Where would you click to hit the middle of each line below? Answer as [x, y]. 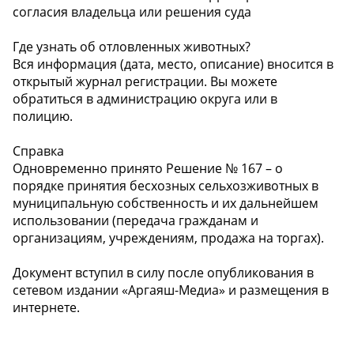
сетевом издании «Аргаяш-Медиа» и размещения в [171, 290]
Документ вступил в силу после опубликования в [163, 273]
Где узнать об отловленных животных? [132, 47]
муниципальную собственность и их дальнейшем [166, 203]
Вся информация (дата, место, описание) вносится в [173, 64]
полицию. [43, 117]
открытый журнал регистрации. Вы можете [145, 82]
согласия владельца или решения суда [132, 12]
